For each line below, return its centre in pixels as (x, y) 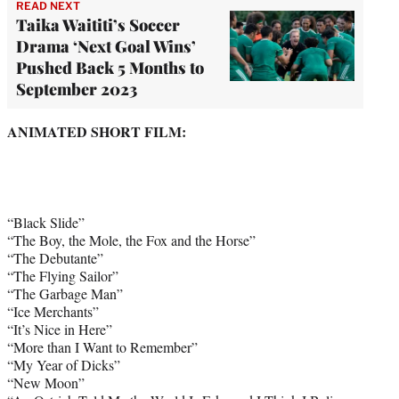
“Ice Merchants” (53, 311)
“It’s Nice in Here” (60, 329)
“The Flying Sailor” (63, 275)
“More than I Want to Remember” (102, 346)
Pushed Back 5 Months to (110, 67)
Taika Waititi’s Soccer (98, 24)
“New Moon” (46, 382)
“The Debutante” (55, 257)
